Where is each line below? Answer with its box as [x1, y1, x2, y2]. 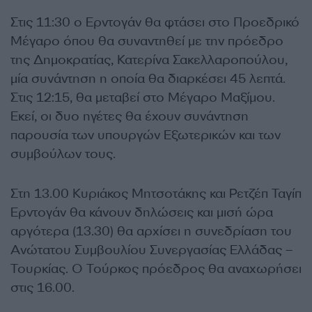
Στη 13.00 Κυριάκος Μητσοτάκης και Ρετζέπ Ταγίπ [10, 185, 302, 203]
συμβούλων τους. [10, 146, 116, 163]
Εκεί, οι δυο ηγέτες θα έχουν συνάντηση [10, 108, 249, 125]
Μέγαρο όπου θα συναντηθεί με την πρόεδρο [10, 33, 283, 50]
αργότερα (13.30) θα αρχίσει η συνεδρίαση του [10, 223, 292, 240]
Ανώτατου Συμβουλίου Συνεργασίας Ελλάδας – [10, 242, 292, 259]
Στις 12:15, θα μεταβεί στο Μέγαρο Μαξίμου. [10, 89, 275, 107]
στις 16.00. [10, 279, 75, 297]
